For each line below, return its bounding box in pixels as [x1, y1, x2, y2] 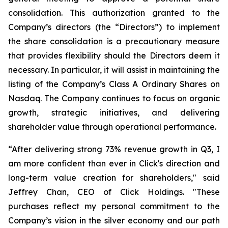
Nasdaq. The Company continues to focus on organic [8, 93, 220, 103]
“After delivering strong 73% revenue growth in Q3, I [8, 144, 220, 154]
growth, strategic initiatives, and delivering [8, 107, 220, 118]
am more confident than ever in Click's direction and [8, 158, 220, 168]
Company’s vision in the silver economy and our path [8, 215, 220, 225]
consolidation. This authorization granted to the [8, 8, 220, 18]
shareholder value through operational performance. [8, 122, 216, 132]
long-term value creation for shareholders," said [8, 173, 220, 183]
